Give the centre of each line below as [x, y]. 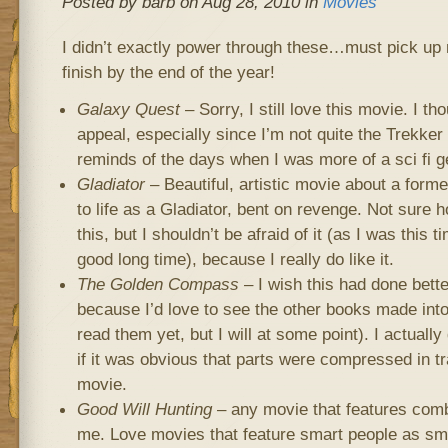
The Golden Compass [157, 284]
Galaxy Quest [128, 109]
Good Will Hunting [144, 409]
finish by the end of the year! [168, 72]
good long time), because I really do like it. [235, 259]
